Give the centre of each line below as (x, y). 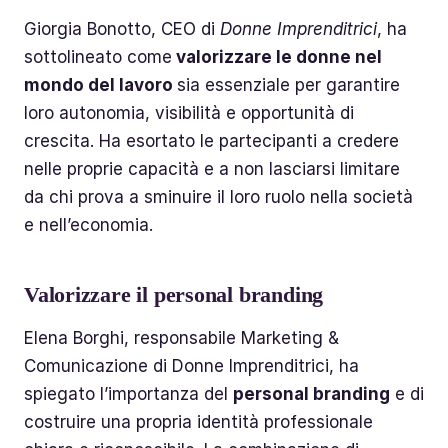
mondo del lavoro (100, 85)
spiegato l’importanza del (128, 393)
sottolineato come (98, 57)
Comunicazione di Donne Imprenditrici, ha (191, 365)
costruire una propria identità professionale (198, 421)
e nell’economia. (88, 225)
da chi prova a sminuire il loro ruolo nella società (218, 197)
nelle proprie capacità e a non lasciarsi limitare (212, 169)
